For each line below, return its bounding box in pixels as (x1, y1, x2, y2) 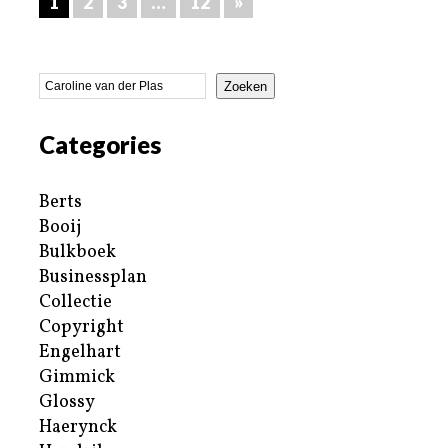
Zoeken (224, 78, 267, 94)
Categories (39, 130, 161, 160)
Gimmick (39, 365, 115, 391)
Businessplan (39, 265, 147, 291)
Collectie (39, 290, 112, 316)
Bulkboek (39, 240, 116, 266)
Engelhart (39, 340, 121, 366)
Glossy (39, 390, 95, 416)
